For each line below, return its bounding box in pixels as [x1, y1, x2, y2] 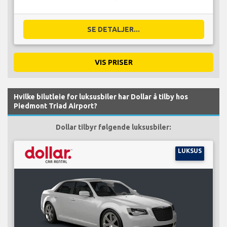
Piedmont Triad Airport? [14, 101, 97, 110]
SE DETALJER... [87, 25, 140, 33]
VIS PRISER [94, 58, 133, 66]
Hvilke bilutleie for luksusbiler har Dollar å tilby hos [14, 92, 188, 101]
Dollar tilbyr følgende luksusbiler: [56, 123, 171, 131]
